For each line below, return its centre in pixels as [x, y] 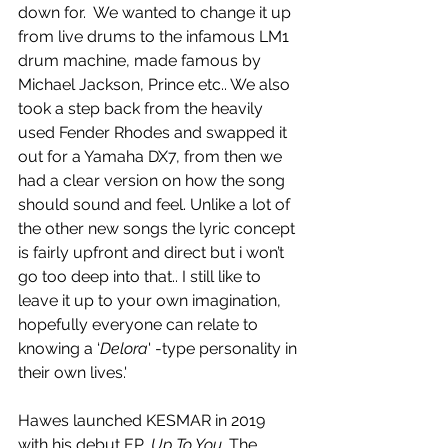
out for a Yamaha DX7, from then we [152, 157]
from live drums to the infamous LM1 [155, 37]
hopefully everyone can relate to [140, 325]
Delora [124, 349]
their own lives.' [72, 373]
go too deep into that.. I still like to [141, 277]
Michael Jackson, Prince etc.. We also [156, 85]
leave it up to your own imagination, [151, 301]
